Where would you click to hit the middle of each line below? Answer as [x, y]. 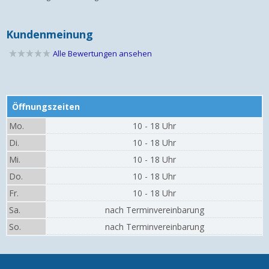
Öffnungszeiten [46, 106]
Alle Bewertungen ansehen [102, 53]
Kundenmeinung [50, 34]
